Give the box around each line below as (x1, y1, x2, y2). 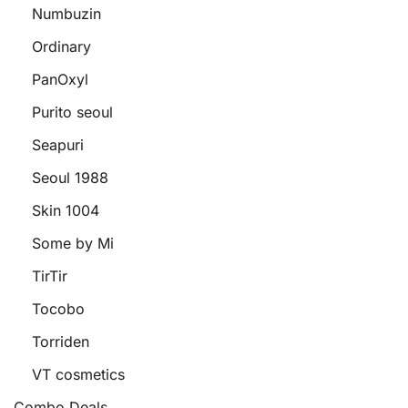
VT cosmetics (32, 365, 125, 383)
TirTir (32, 267, 67, 285)
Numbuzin (32, 5, 101, 23)
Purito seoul (32, 103, 113, 121)
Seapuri (32, 136, 84, 154)
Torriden (32, 332, 89, 351)
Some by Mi (32, 234, 114, 252)
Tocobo (32, 300, 85, 318)
